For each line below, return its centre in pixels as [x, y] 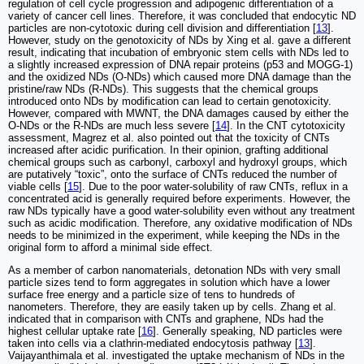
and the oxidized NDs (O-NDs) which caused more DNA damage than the [180, 76]
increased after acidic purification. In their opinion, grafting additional [168, 149]
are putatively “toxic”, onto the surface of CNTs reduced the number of [173, 174]
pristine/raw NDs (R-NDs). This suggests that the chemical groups [163, 89]
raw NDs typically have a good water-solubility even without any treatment [182, 210]
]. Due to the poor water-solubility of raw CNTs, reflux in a [213, 186]
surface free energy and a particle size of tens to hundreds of [152, 294]
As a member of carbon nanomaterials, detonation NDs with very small [174, 270]
